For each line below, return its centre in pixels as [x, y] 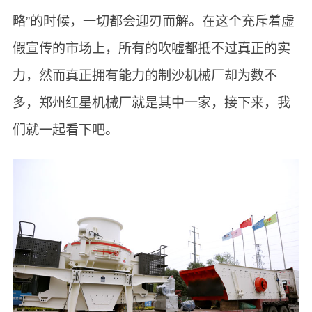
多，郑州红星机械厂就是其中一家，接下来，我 [151, 102]
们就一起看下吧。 [65, 130]
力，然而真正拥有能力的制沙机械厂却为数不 [145, 75]
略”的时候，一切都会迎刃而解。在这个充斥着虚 [153, 21]
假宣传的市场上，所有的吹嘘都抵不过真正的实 [151, 48]
